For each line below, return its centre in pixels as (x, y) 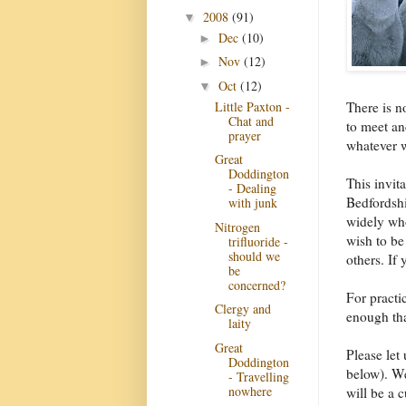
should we (254, 256)
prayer (244, 135)
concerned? (256, 285)
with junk (252, 203)
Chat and (251, 121)
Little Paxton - (252, 106)
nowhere (250, 391)
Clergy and (242, 309)
